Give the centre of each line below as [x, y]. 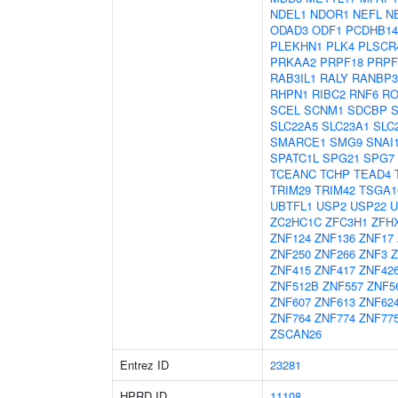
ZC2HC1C [296, 222]
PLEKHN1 [296, 46]
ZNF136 [335, 238]
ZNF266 [335, 254]
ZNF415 [291, 270]
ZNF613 [335, 302]
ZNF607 [291, 302]
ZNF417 [335, 270]
